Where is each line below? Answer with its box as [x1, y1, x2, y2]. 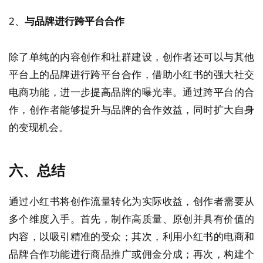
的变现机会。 [9, 120, 69, 134]
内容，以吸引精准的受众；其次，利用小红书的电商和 [9, 230, 254, 244]
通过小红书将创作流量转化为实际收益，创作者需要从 [9, 194, 254, 208]
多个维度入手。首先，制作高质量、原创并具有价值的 [9, 212, 254, 226]
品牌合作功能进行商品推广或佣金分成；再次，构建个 [9, 247, 254, 261]
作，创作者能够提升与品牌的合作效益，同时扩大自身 [9, 102, 254, 116]
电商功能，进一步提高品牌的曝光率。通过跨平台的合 [9, 85, 254, 99]
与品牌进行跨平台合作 [25, 14, 124, 28]
